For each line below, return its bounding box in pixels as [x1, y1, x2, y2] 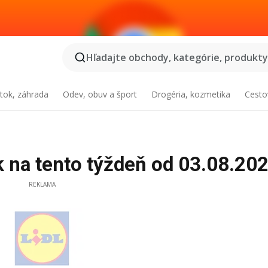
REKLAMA [28, 180, 56, 188]
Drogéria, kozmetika [151, 89, 230, 100]
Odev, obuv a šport [63, 89, 138, 100]
